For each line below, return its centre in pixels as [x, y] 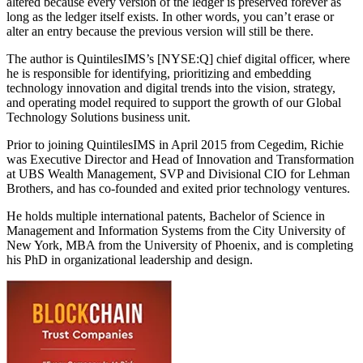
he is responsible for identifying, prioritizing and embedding [159, 73]
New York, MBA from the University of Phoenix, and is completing [180, 245]
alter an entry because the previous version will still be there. [160, 31]
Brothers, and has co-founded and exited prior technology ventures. [178, 188]
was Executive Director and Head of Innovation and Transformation [180, 159]
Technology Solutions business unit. [98, 117]
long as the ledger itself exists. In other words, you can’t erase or [170, 16]
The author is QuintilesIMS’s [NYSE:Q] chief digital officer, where [178, 58]
